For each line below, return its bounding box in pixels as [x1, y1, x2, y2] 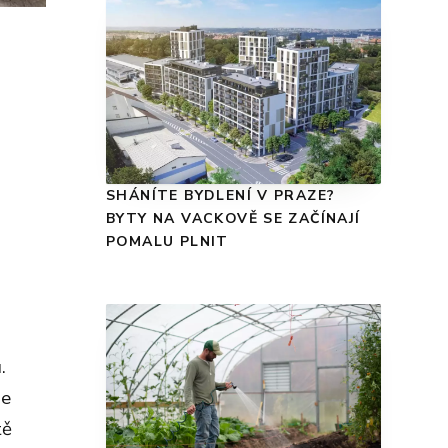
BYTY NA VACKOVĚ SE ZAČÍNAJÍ [106, 209, 361, 229]
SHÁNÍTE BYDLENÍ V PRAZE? [106, 186, 336, 206]
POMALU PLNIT [106, 232, 229, 252]
